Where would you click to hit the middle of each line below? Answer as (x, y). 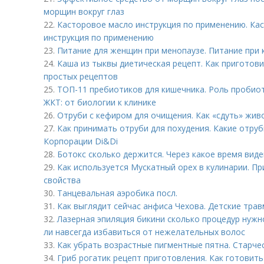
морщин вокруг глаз (84, 11)
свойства (62, 180)
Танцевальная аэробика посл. (117, 193)
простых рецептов (81, 76)
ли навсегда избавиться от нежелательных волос (144, 232)
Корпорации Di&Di (81, 141)
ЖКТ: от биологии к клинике (100, 102)
